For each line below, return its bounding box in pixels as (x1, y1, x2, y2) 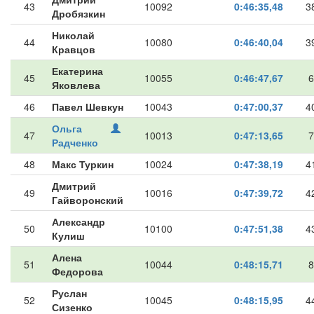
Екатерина (52, 64, 103, 78)
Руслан (52, 286, 87, 300)
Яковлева (52, 78, 100, 92)
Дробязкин (52, 6, 105, 20)
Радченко (52, 135, 98, 149)
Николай (52, 28, 95, 42)
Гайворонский (52, 193, 123, 207)
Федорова (52, 264, 103, 278)
